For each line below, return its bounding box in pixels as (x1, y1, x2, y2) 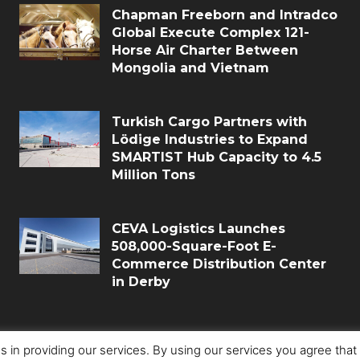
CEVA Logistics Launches (112, 221, 285, 236)
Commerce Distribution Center (112, 256, 326, 272)
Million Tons (112, 167, 195, 182)
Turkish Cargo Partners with (112, 114, 307, 129)
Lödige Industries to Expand (112, 132, 308, 147)
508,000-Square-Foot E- (112, 239, 276, 254)
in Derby (112, 274, 170, 289)
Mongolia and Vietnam (112, 60, 269, 76)
